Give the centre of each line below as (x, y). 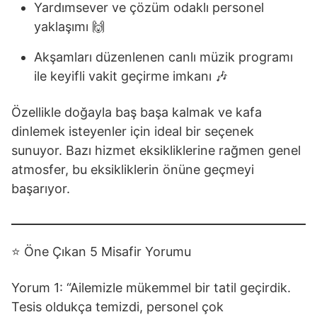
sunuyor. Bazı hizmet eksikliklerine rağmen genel (156, 150)
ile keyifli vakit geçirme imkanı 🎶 (131, 76)
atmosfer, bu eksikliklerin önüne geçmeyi (133, 169)
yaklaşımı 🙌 (69, 27)
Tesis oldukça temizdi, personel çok (117, 307)
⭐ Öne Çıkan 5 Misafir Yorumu (101, 252)
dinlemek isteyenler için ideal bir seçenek (133, 131)
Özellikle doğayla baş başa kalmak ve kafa (137, 112)
